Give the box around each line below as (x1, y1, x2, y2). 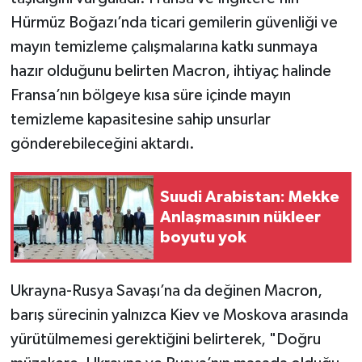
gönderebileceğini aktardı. (10, 136, 195, 153)
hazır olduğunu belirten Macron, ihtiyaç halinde (10, 63, 331, 80)
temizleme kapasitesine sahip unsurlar (10, 112, 271, 128)
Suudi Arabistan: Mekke (160, 188, 339, 205)
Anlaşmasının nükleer (160, 208, 321, 225)
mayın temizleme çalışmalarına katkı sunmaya (10, 39, 318, 56)
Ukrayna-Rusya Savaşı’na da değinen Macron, (10, 283, 322, 300)
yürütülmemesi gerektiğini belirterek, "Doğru (10, 331, 321, 348)
